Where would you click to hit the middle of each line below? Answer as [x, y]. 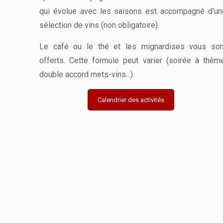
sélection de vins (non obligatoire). [99, 25]
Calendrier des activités [131, 100]
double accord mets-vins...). [87, 74]
